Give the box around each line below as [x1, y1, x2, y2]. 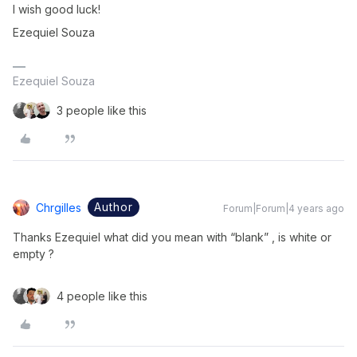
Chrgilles [36, 201, 81, 214]
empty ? [13, 247, 54, 261]
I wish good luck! [13, 2, 100, 16]
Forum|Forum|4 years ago [223, 202, 344, 214]
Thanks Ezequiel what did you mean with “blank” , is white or [13, 230, 331, 244]
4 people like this [57, 289, 147, 303]
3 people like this [57, 104, 147, 117]
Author [94, 200, 133, 214]
